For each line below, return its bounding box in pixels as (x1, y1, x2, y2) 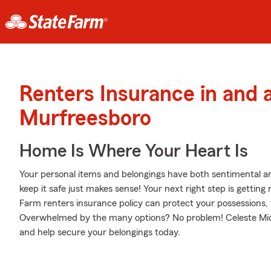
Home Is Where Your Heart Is (19, 142, 248, 160)
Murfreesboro (19, 108, 151, 129)
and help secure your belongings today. (19, 227, 180, 237)
